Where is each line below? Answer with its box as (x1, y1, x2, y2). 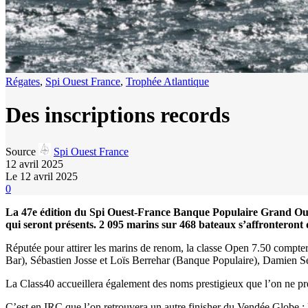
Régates (5, 76, 40, 87)
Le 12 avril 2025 (5, 170, 78, 182)
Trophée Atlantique (126, 76, 209, 87)
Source (5, 145, 36, 157)
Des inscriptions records (5, 102, 230, 128)
